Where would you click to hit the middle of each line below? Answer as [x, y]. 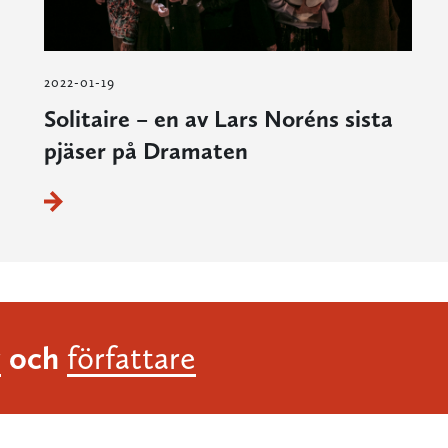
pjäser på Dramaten [145, 151]
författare [131, 358]
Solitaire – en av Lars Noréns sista [218, 119]
